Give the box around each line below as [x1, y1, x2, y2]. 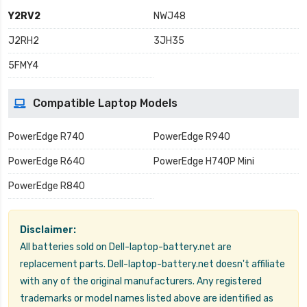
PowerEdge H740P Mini [153, 156, 254, 168]
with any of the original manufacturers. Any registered [20, 275, 262, 288]
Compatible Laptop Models [33, 97, 177, 110]
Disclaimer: [20, 224, 76, 236]
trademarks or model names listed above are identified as [20, 293, 273, 305]
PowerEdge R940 [153, 131, 230, 143]
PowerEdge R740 [8, 131, 84, 143]
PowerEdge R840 [8, 180, 85, 193]
